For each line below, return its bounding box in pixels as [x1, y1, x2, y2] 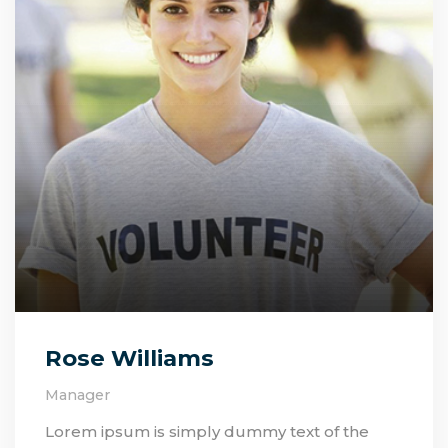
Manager [45, 385, 110, 404]
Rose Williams [45, 344, 214, 373]
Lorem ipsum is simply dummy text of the [45, 421, 369, 441]
